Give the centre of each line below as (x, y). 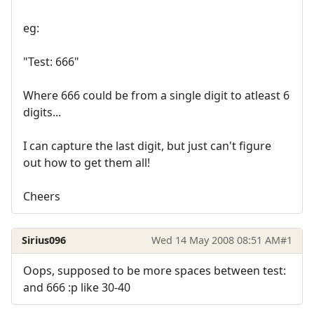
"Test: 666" (51, 61)
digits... (42, 112)
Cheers (42, 196)
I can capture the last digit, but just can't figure (147, 145)
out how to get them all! (87, 162)
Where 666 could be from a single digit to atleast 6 (156, 95)
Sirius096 (44, 240)
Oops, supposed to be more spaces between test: (155, 270)
